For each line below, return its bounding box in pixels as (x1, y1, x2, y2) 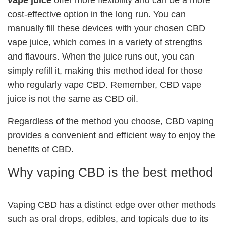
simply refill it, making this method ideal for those (8, 65, 203, 76)
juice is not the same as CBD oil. (8, 93, 138, 104)
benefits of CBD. (8, 144, 74, 154)
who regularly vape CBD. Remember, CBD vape (8, 79, 201, 90)
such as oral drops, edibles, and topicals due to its (8, 213, 208, 224)
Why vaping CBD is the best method (8, 164, 213, 179)
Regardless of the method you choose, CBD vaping (8, 116, 214, 126)
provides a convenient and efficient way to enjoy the (8, 130, 215, 140)
